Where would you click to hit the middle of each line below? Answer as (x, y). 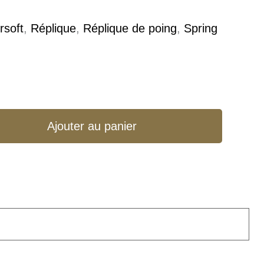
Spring (201, 29)
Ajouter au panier (92, 126)
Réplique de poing (130, 29)
